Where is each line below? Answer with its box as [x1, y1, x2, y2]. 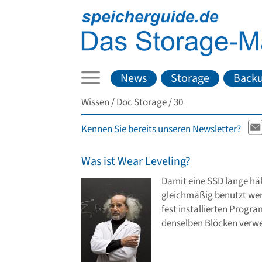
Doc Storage [116, 95, 167, 109]
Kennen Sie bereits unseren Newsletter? [81, 122, 241, 137]
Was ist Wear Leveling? [81, 153, 191, 170]
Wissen [81, 95, 109, 109]
